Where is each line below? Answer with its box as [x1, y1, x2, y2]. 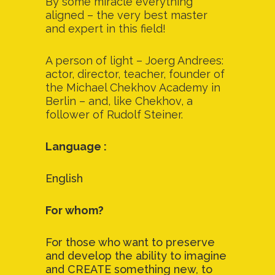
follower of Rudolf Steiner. [45, 108, 183, 121]
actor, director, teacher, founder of [45, 68, 225, 80]
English [45, 172, 83, 185]
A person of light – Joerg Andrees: [45, 54, 223, 67]
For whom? [45, 204, 104, 217]
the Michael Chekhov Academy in [45, 81, 220, 94]
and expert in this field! [45, 22, 166, 35]
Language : [45, 140, 107, 153]
